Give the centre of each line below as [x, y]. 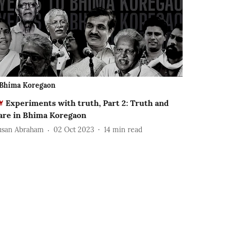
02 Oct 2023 [74, 130]
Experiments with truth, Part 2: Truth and [88, 103]
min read [128, 130]
